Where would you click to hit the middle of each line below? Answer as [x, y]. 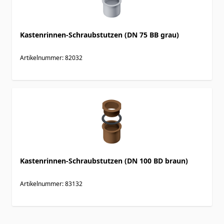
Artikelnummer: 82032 [51, 57]
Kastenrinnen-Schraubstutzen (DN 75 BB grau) [99, 34]
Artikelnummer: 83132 [51, 183]
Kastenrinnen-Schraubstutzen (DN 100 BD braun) [104, 160]
